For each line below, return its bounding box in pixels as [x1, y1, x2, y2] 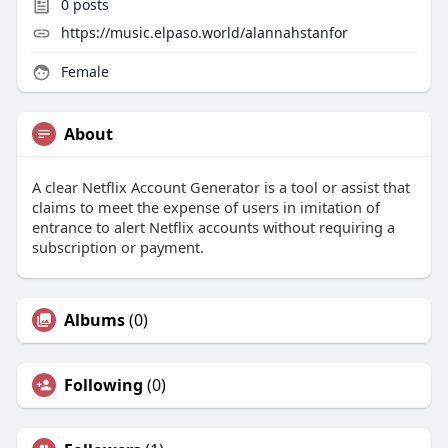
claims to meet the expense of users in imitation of [31, 197, 380, 218]
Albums [63, 309, 125, 332]
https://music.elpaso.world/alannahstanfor [60, 23, 348, 43]
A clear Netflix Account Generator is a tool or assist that [31, 177, 410, 198]
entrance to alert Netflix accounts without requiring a [31, 217, 395, 238]
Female [56, 62, 109, 82]
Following [63, 374, 143, 397]
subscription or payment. [31, 237, 204, 258]
